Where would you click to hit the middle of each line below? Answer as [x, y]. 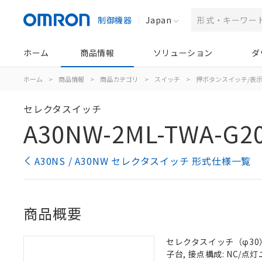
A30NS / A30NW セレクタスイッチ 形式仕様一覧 [143, 161]
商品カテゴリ [119, 79]
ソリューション [183, 53]
